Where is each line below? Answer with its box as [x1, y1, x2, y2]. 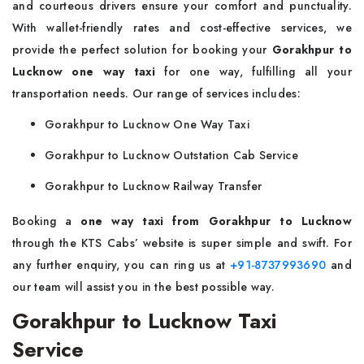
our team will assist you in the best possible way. [12, 279, 279, 296]
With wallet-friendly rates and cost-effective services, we [12, 19, 352, 37]
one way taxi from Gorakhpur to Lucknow [80, 213, 353, 230]
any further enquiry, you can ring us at [12, 257, 231, 274]
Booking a [12, 213, 81, 230]
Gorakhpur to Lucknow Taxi [12, 306, 276, 336]
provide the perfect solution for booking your [12, 41, 272, 58]
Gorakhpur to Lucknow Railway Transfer [45, 178, 262, 195]
